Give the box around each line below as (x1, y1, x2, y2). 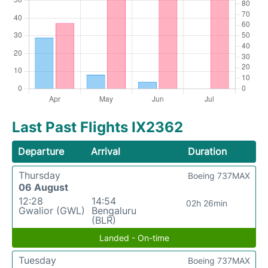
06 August (19, 181, 68, 194)
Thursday (19, 169, 60, 182)
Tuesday (19, 254, 56, 267)
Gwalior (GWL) (19, 205, 85, 217)
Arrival (91, 145, 121, 158)
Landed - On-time (99, 233, 169, 243)
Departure (18, 145, 64, 158)
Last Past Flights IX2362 (12, 118, 183, 136)
